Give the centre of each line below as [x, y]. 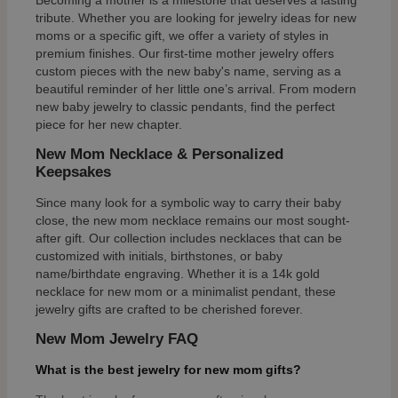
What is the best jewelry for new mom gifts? [168, 370]
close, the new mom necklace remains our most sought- [193, 221]
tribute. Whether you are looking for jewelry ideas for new [196, 18]
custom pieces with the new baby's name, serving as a [188, 72]
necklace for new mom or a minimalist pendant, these [186, 292]
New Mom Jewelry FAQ [117, 339]
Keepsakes [73, 172]
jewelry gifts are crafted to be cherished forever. [169, 310]
